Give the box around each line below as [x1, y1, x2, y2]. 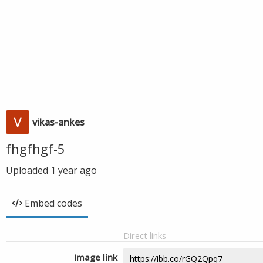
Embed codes [25, 197, 82, 210]
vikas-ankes [32, 116, 85, 129]
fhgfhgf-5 [6, 140, 65, 157]
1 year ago [50, 164, 97, 177]
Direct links [123, 230, 166, 241]
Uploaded [6, 164, 50, 177]
